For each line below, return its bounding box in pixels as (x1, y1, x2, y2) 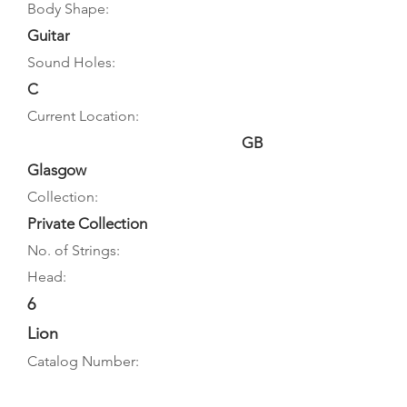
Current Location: (27, 107, 139, 124)
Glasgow (27, 161, 86, 179)
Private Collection (27, 214, 147, 233)
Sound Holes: (27, 54, 115, 71)
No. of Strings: (27, 242, 120, 259)
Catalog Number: (27, 352, 139, 370)
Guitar (27, 26, 70, 45)
